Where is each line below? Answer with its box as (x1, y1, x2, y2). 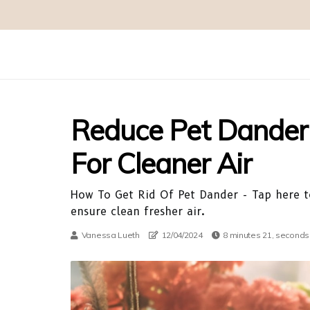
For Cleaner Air (71, 146, 252, 181)
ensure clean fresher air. (71, 205, 205, 218)
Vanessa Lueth (81, 230, 140, 240)
